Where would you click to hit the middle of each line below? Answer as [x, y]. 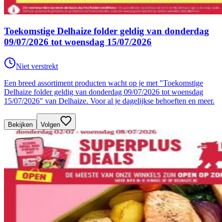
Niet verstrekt [37, 66]
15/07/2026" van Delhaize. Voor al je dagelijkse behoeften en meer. [109, 101]
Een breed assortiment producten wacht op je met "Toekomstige [104, 83]
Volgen [50, 124]
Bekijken [20, 124]
